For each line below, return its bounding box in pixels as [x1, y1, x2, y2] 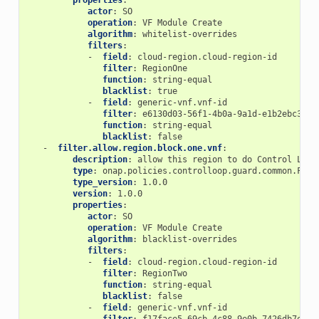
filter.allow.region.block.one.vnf [57, 143, 222, 154]
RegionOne [142, 63, 187, 74]
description [72, 155, 127, 165]
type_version [72, 177, 132, 188]
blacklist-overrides [142, 234, 237, 245]
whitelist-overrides [142, 29, 237, 40]
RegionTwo [142, 268, 187, 279]
